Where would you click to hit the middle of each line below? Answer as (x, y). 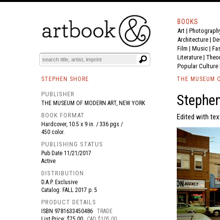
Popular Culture (198, 66)
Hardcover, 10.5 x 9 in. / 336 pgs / (82, 124)
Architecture (193, 40)
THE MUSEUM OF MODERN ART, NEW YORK (93, 103)
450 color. (53, 132)
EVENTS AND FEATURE (111, 37)
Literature (190, 57)
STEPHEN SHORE (65, 79)
